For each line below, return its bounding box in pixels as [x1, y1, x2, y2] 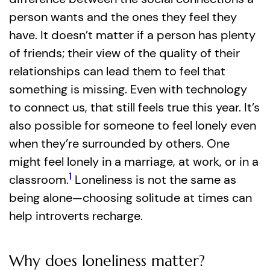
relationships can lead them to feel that [9, 63, 225, 79]
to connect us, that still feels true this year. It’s [9, 99, 260, 115]
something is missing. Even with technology [9, 81, 247, 97]
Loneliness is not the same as [72, 172, 236, 187]
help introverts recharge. [9, 208, 143, 224]
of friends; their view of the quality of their [9, 45, 240, 61]
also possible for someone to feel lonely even [9, 118, 256, 133]
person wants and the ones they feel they [9, 9, 237, 25]
